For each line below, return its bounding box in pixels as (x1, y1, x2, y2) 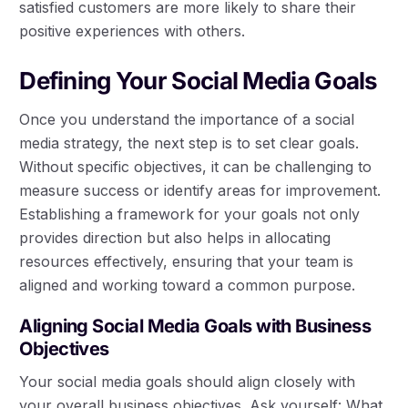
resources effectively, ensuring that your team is (19, 251, 354, 270)
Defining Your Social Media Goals (19, 66, 378, 95)
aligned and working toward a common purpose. (19, 275, 356, 294)
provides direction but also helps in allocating (19, 228, 331, 247)
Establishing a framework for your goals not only (19, 204, 361, 223)
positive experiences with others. (19, 21, 246, 40)
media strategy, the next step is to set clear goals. (19, 133, 360, 152)
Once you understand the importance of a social (19, 109, 355, 128)
